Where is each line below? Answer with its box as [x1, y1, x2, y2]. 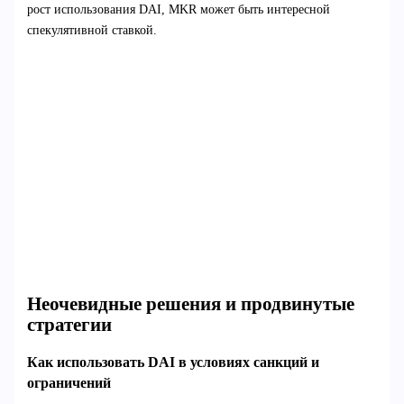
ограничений [26, 373, 111, 391]
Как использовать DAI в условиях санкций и [26, 353, 319, 371]
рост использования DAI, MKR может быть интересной [26, 2, 330, 16]
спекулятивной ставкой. [26, 23, 157, 37]
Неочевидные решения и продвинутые [26, 293, 354, 316]
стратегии [26, 314, 112, 336]
